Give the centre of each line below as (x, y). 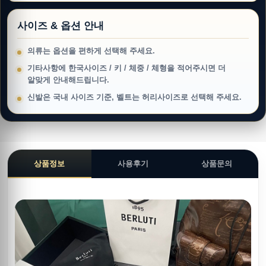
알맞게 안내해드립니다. (68, 80)
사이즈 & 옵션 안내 (61, 26)
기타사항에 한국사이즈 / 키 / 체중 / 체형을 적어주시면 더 (126, 68)
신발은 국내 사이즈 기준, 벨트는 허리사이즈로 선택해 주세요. (134, 97)
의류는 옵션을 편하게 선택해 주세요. (91, 51)
